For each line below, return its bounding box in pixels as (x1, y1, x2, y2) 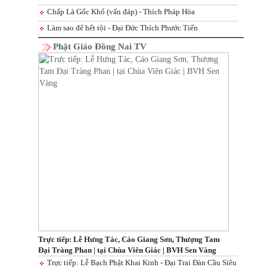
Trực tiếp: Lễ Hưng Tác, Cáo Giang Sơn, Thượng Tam (38, 234, 220, 244)
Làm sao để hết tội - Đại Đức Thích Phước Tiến (47, 23, 198, 32)
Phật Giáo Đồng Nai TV (53, 41, 147, 51)
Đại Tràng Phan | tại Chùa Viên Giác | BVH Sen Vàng (38, 245, 216, 254)
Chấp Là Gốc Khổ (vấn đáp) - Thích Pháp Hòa (47, 7, 195, 16)
